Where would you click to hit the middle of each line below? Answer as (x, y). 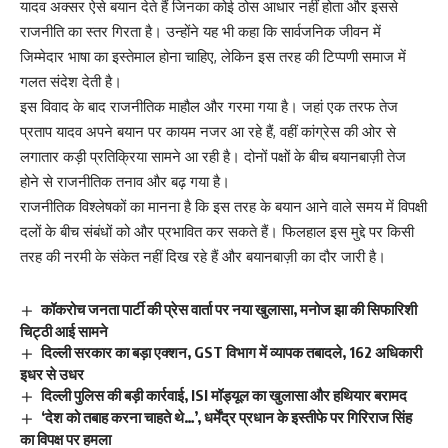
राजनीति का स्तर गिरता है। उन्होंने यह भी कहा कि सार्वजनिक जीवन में (200, 31)
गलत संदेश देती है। (71, 81)
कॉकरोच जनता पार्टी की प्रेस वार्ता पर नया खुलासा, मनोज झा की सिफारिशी (229, 308)
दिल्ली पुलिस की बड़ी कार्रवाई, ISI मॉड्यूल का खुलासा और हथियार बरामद (224, 394)
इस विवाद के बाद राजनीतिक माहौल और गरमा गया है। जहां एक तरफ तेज (209, 106)
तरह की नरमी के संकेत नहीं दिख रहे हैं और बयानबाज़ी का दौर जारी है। (203, 256)
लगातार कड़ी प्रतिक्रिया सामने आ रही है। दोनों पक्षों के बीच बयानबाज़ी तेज (213, 156)
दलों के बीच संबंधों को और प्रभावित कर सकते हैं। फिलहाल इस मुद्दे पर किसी (217, 231)
